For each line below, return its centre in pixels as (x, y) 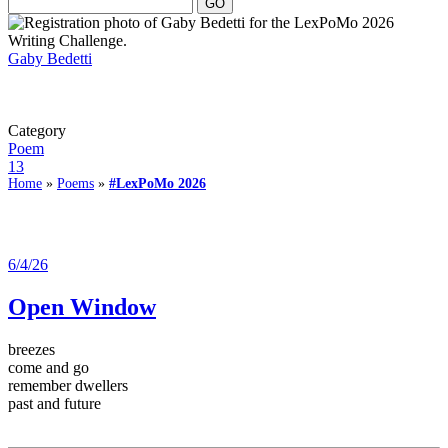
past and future (54, 403)
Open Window (82, 306)
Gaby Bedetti (50, 58)
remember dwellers (68, 385)
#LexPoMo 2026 (157, 183)
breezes (31, 349)
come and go (48, 367)
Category (37, 130)
